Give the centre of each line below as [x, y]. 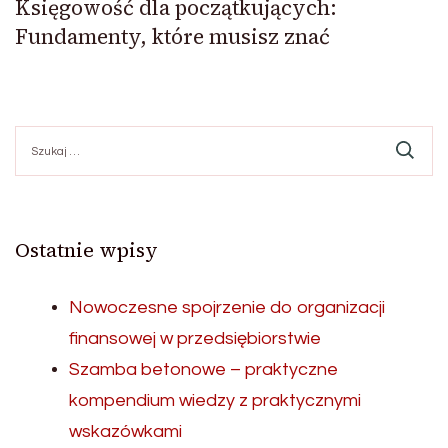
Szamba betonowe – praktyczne [203, 370]
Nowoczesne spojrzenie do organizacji [227, 308]
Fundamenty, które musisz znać [172, 37]
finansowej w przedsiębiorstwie [195, 339]
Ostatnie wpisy [86, 250]
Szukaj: [38, 135]
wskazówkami [125, 432]
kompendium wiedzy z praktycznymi [215, 401]
